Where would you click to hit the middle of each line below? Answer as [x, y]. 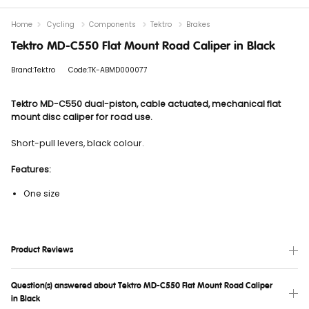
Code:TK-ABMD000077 [108, 70]
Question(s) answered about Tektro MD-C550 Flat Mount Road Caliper [142, 286]
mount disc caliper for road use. [83, 117]
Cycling [61, 24]
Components [112, 24]
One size [42, 193]
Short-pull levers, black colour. [78, 143]
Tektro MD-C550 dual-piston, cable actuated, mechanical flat [146, 103]
